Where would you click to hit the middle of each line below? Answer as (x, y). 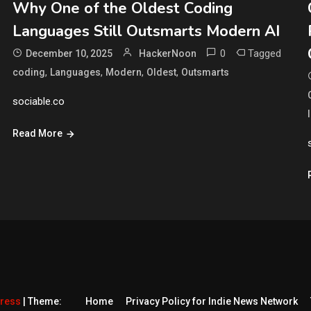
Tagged (264, 54)
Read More (37, 134)
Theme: (45, 302)
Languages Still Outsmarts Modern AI (146, 32)
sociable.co (38, 102)
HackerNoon (167, 54)
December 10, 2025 (69, 54)
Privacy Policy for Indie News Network (212, 302)
